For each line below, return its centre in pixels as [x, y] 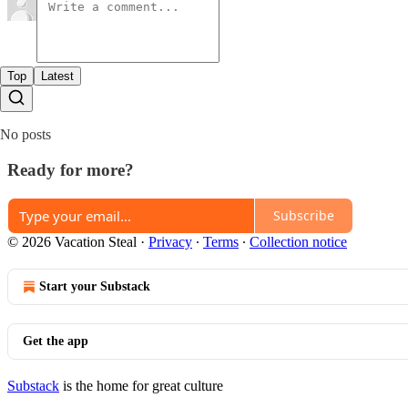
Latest [57, 76]
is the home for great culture [141, 385]
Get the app [56, 341]
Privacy [170, 241]
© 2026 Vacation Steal [72, 241]
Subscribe [304, 215]
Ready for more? [71, 169]
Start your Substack [95, 286]
